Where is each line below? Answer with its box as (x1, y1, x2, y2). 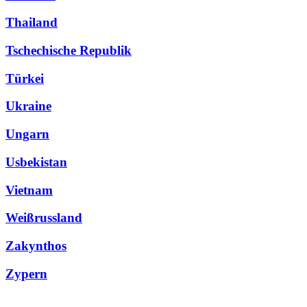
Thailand (5, 15, 58, 30)
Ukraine (5, 99, 51, 114)
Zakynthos (5, 238, 66, 254)
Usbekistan (5, 154, 67, 169)
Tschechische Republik (5, 43, 132, 58)
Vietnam (5, 182, 53, 197)
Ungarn (5, 127, 49, 142)
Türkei (5, 71, 44, 86)
